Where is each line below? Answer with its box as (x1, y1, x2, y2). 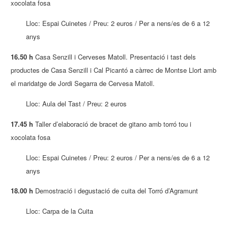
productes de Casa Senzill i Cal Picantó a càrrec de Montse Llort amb (11, 65, 217, 75)
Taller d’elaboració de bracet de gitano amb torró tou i (33, 119, 192, 129)
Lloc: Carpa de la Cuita (26, 206, 94, 216)
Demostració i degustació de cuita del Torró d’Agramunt (33, 186, 198, 196)
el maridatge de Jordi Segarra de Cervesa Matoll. (11, 78, 155, 88)
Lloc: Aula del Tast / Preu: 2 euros (26, 98, 127, 108)
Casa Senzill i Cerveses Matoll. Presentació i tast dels (33, 51, 196, 62)
